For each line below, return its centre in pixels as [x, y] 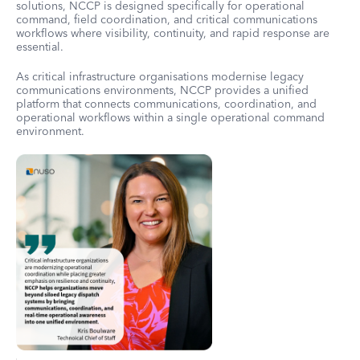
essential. [40, 47]
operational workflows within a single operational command [170, 117]
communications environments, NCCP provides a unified [162, 90]
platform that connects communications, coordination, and [166, 104]
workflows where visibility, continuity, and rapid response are [173, 33]
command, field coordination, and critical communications [167, 19]
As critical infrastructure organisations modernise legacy [160, 76]
